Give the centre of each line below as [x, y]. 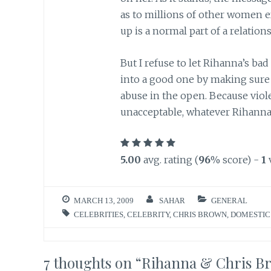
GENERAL [229, 200]
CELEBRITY [148, 214]
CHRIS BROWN [200, 214]
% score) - [236, 160]
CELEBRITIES [99, 214]
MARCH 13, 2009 [104, 200]
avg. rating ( [169, 160]
